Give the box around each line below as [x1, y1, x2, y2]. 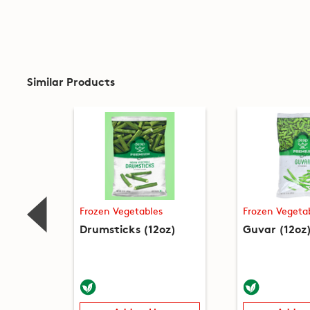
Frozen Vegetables [79, 203, 163, 218]
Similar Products [26, 72, 115, 89]
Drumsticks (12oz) [79, 220, 176, 237]
